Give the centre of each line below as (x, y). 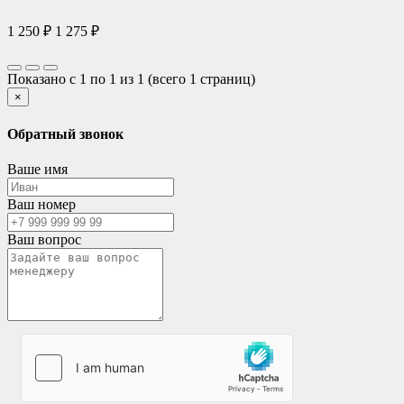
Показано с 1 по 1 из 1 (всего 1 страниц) (131, 79)
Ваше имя (37, 169)
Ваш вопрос (44, 239)
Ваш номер (41, 204)
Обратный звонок (65, 133)
